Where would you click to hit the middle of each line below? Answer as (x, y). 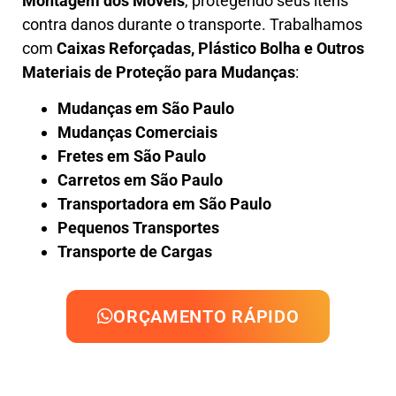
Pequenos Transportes (138, 227)
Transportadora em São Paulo (164, 203)
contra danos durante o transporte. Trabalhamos (192, 24)
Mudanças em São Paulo (146, 108)
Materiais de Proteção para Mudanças (159, 72)
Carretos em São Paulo (140, 179)
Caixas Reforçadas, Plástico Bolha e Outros (210, 48)
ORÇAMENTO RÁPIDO (206, 316)
